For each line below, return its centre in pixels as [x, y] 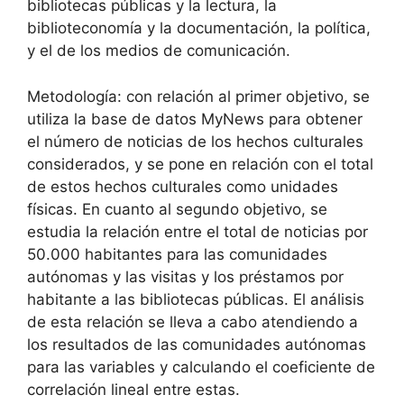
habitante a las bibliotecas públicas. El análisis [196, 299]
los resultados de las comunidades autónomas [197, 344]
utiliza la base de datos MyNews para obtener [195, 119]
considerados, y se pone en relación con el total [200, 164]
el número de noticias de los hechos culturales [195, 141]
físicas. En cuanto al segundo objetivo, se [177, 209]
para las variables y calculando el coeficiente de [201, 367]
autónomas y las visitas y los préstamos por [185, 276]
